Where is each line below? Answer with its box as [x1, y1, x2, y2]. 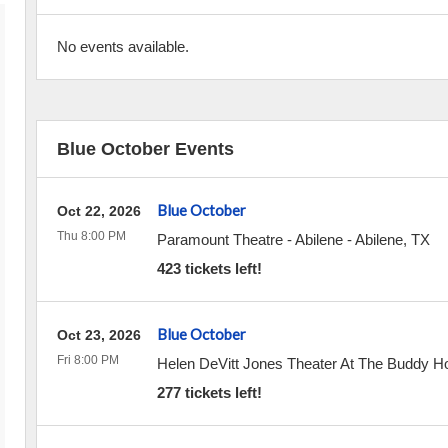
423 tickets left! [156, 260, 262, 277]
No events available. [56, 38, 189, 55]
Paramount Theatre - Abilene [156, 231, 343, 248]
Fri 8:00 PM [56, 353, 119, 367]
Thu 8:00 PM [56, 229, 126, 243]
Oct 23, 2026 [56, 327, 141, 343]
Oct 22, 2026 [56, 203, 141, 219]
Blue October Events [56, 139, 234, 159]
